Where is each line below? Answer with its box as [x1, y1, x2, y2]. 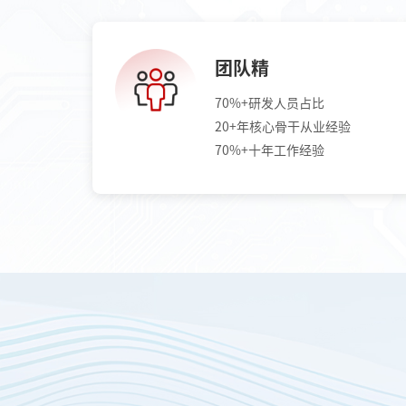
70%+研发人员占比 [215, 97, 324, 111]
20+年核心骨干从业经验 [215, 121, 351, 134]
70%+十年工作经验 [215, 144, 324, 158]
